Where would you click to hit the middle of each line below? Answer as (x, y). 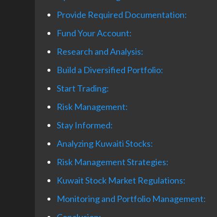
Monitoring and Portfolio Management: (131, 199)
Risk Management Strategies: (113, 162)
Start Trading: (83, 88)
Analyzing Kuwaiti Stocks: (105, 144)
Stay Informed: (85, 125)
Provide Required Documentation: (122, 15)
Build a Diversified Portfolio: (110, 70)
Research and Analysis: (100, 52)
